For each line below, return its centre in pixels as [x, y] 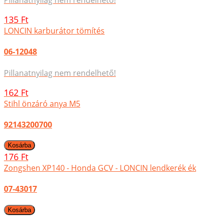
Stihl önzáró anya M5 [42, 103]
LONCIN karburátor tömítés [54, 31]
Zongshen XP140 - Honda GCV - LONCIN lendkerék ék [100, 168]
